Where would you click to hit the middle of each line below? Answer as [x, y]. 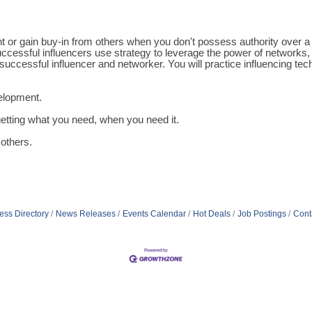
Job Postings [262, 214]
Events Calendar [154, 214]
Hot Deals [211, 214]
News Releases [85, 214]
